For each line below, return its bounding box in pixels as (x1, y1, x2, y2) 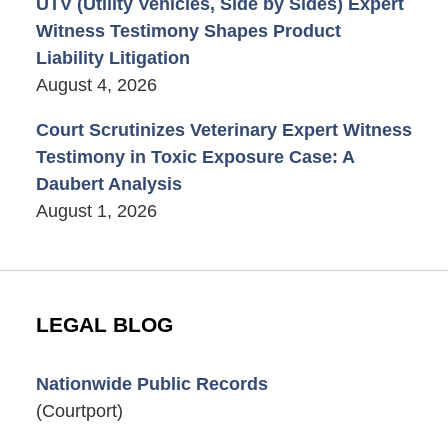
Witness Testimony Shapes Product (35, 20, 341, 41)
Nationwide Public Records (35, 373, 268, 394)
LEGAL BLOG (35, 312, 173, 337)
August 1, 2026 (35, 200, 157, 221)
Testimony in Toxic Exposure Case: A (35, 146, 354, 167)
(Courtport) (35, 400, 123, 421)
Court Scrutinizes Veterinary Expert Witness (35, 119, 412, 140)
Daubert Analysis (35, 173, 182, 194)
